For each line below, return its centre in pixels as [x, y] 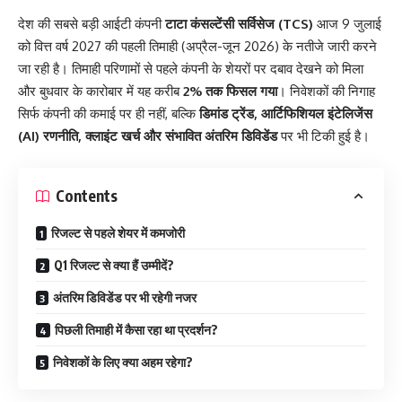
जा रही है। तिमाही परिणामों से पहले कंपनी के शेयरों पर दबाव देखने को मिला [191, 69]
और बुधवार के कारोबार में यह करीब [100, 91]
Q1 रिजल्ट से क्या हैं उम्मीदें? [114, 265]
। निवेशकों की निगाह [326, 91]
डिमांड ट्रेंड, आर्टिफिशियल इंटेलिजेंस [286, 114]
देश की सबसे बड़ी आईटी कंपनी [92, 24]
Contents [87, 196]
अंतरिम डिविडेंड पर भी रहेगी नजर [125, 297]
